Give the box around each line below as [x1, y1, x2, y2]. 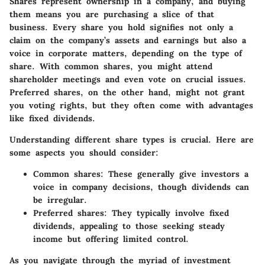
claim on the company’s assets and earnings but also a [9, 35, 246, 46]
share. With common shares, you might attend [9, 61, 212, 72]
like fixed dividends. [9, 113, 95, 124]
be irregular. [33, 195, 87, 206]
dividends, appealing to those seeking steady [33, 221, 225, 232]
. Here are [208, 134, 254, 146]
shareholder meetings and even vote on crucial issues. [9, 74, 246, 85]
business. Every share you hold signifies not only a [9, 22, 233, 33]
